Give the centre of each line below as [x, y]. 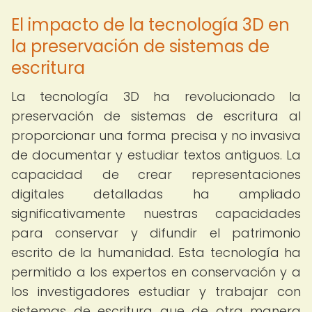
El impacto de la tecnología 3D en [150, 25]
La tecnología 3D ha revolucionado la [156, 96]
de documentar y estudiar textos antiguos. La [156, 155]
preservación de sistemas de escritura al [156, 116]
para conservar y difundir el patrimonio [156, 233]
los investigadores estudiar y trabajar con [156, 291]
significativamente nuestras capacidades [156, 213]
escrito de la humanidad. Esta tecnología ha [156, 252]
